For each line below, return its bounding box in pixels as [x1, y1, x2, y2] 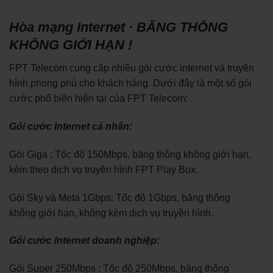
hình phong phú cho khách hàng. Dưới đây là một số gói [9, 78, 252, 89]
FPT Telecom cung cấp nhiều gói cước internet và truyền [9, 63, 254, 74]
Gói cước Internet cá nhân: [9, 121, 132, 132]
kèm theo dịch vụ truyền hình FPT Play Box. [9, 164, 198, 175]
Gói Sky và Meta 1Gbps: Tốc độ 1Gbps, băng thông [9, 192, 230, 203]
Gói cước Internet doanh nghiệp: [9, 235, 160, 246]
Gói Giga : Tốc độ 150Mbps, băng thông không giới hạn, [9, 149, 251, 160]
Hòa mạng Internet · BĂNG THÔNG [9, 19, 228, 35]
